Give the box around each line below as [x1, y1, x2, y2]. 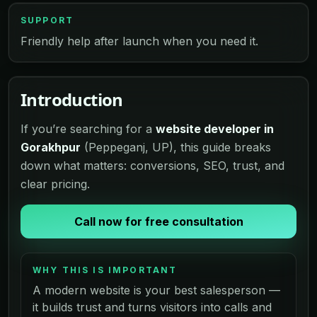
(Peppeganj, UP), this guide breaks [81, 139, 271, 154]
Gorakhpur [21, 139, 81, 154]
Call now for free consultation [74, 214, 243, 229]
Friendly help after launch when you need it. [21, 33, 258, 48]
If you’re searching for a [21, 121, 156, 136]
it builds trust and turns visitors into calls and [33, 299, 272, 314]
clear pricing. [21, 176, 90, 191]
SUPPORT [21, 14, 74, 25]
